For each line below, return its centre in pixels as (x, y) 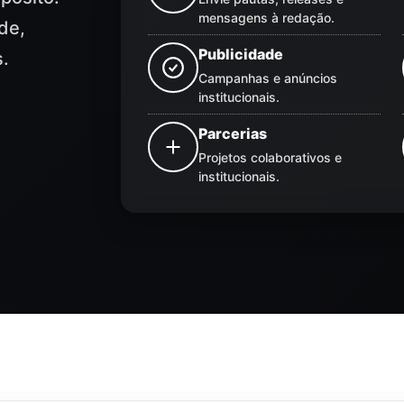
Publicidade (241, 54)
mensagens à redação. (267, 17)
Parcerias (233, 133)
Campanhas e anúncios (268, 78)
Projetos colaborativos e (271, 157)
